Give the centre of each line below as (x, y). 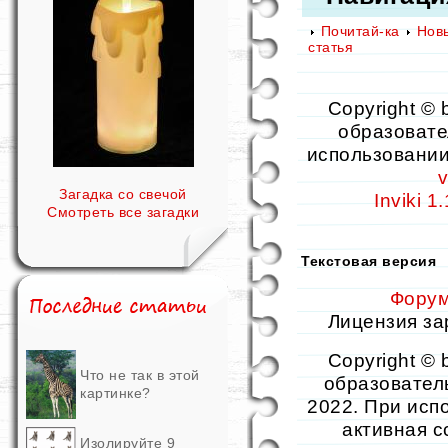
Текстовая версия (368, 261)
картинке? (115, 393)
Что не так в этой (140, 375)
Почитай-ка (360, 31)
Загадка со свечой (123, 194)
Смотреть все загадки (123, 212)
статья (330, 47)
